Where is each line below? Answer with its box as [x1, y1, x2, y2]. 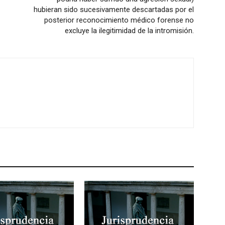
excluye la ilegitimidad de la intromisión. [65, 26, 194, 35]
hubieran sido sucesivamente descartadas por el [34, 5, 194, 14]
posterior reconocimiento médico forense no [44, 16, 194, 25]
